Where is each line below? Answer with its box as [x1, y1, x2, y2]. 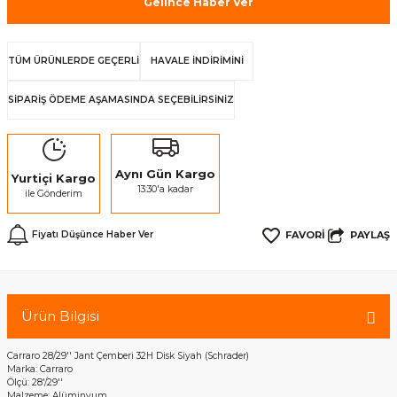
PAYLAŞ [350, 228, 390, 241]
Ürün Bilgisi [21, 307, 99, 324]
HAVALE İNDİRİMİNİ [150, 55, 244, 66]
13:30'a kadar [137, 183, 193, 195]
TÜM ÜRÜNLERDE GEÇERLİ [8, 55, 139, 66]
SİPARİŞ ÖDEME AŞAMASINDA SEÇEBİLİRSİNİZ [8, 94, 234, 105]
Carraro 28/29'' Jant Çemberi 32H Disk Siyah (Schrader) [7, 350, 249, 362]
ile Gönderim [25, 188, 82, 199]
